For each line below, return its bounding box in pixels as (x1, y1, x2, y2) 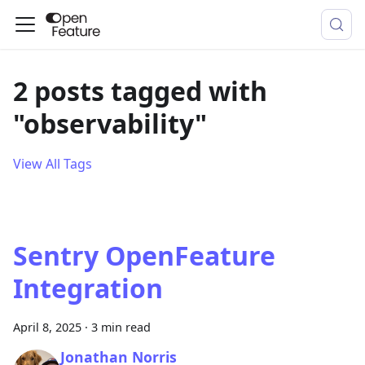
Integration (13, 270, 163, 306)
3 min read (91, 319, 151, 335)
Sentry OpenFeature (13, 238, 275, 273)
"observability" (13, 106, 207, 141)
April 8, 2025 (13, 319, 81, 335)
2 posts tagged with (13, 73, 267, 108)
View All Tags (13, 155, 92, 173)
